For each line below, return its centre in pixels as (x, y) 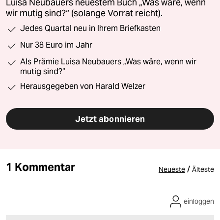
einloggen (199, 202)
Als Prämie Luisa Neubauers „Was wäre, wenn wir (108, 62)
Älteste (203, 170)
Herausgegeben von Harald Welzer (83, 86)
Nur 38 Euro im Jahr (56, 45)
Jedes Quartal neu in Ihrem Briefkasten (90, 28)
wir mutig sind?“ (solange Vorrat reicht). (84, 14)
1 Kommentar (41, 167)
